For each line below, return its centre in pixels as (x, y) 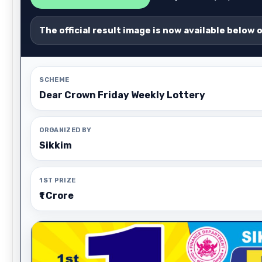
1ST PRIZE (58, 180)
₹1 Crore (57, 196)
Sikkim (56, 145)
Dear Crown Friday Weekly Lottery (123, 95)
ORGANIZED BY (65, 130)
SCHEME (54, 80)
